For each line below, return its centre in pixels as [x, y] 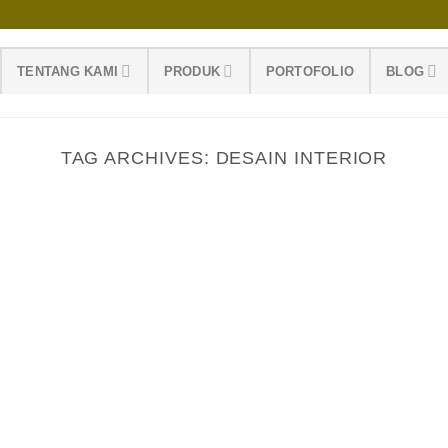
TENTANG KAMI [68, 71]
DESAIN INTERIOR [301, 158]
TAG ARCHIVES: [138, 158]
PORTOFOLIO [310, 71]
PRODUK [192, 71]
